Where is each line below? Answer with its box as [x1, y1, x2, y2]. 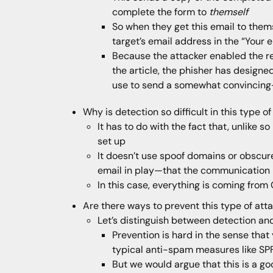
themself [209, 5, 248, 19]
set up [97, 135, 126, 148]
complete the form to [112, 5, 209, 19]
